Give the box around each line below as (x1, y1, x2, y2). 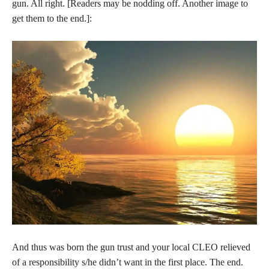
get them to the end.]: (12, 13, 92, 23)
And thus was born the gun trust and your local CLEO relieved (12, 241, 250, 252)
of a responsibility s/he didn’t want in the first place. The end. (12, 256, 243, 267)
